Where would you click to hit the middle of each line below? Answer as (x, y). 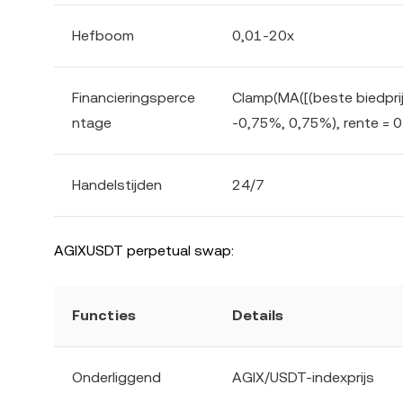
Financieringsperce (134, 98)
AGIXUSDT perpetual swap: (144, 251)
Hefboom (103, 36)
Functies (104, 315)
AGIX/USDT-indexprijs (303, 377)
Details (258, 315)
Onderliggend (116, 377)
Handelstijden (117, 185)
